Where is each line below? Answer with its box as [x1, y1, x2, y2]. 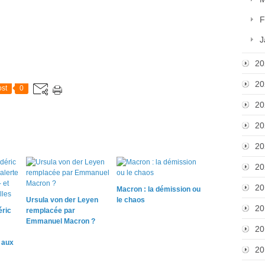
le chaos [116, 196, 145, 204]
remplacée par [26, 206, 75, 215]
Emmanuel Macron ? [26, 217, 95, 225]
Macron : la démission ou [116, 185, 201, 193]
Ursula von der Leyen [26, 196, 98, 204]
